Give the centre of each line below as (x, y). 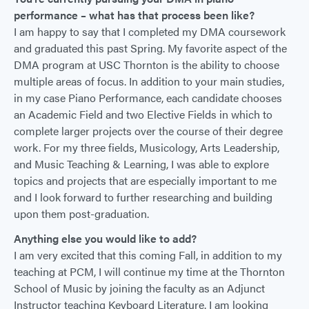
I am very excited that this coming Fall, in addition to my (148, 255)
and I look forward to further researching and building (143, 197)
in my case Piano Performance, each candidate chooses (148, 98)
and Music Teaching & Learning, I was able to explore (141, 164)
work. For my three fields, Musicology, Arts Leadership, (147, 147)
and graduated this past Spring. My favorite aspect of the (150, 48)
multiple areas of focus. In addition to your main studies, (149, 81)
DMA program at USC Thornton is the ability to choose (147, 64)
